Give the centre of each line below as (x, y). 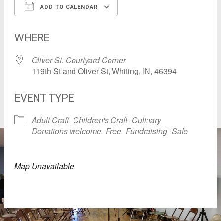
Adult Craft (50, 120)
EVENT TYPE (44, 98)
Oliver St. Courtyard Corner (78, 60)
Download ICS (57, 25)
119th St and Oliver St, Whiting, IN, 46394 (104, 71)
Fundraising (146, 131)
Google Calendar (161, 25)
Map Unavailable (44, 166)
